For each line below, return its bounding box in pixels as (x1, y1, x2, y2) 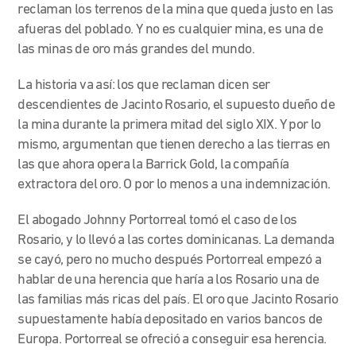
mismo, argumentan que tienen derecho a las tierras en (17, 137, 331, 153)
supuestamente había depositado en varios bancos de (17, 311, 323, 327)
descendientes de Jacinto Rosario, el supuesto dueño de (17, 97, 335, 113)
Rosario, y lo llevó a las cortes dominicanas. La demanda (17, 232, 335, 248)
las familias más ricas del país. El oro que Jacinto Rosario (17, 292, 339, 308)
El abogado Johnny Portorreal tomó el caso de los (17, 212, 297, 228)
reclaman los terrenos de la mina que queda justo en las (17, 2, 334, 17)
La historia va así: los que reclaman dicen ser (17, 77, 270, 93)
